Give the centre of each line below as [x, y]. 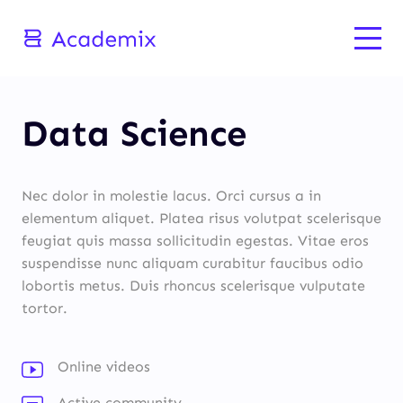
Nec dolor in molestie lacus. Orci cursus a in [171, 196]
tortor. [45, 308]
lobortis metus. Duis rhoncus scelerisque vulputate [193, 286]
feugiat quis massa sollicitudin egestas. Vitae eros [195, 241]
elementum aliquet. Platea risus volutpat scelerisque [201, 218]
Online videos [104, 367]
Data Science [134, 134]
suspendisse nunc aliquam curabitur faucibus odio [193, 263]
